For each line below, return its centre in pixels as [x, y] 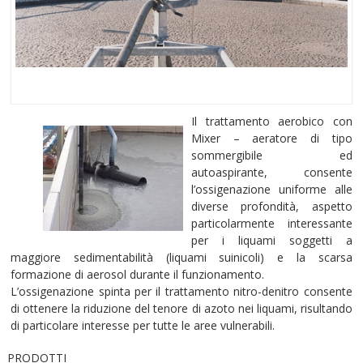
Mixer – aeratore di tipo [272, 138]
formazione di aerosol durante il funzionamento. [138, 274]
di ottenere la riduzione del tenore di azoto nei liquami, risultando [181, 308]
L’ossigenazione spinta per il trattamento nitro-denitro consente [181, 291]
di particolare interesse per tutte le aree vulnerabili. [143, 325]
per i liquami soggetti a [272, 240]
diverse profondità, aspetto [272, 206]
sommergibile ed [272, 155]
